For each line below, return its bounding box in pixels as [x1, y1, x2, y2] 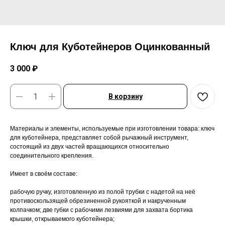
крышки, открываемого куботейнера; [10, 215, 115, 223]
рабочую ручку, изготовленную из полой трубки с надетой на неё [10, 188, 195, 196]
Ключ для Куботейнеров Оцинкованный [10, 41, 210, 52]
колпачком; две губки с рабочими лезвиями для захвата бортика [10, 206, 193, 214]
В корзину [108, 92, 143, 101]
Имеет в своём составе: [10, 170, 77, 178]
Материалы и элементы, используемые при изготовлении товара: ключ [10, 125, 214, 133]
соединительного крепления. [10, 152, 93, 160]
